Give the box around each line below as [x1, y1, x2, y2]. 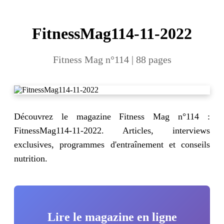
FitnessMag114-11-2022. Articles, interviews [14, 125, 210, 135]
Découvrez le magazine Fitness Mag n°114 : [14, 111, 210, 121]
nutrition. [14, 153, 47, 163]
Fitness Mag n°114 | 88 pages [52, 53, 171, 65]
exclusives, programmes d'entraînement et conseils [14, 139, 210, 149]
